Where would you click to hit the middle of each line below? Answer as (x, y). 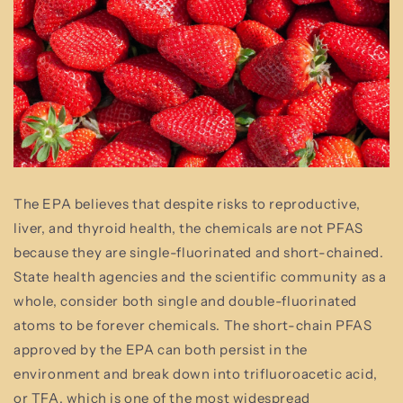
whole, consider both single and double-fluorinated (186, 300)
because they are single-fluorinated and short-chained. (199, 252)
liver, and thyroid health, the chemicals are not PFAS (188, 228)
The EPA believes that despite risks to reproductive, (187, 203)
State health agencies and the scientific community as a (201, 276)
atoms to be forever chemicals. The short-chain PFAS (193, 325)
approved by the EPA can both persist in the (161, 349)
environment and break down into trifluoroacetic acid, (196, 373)
